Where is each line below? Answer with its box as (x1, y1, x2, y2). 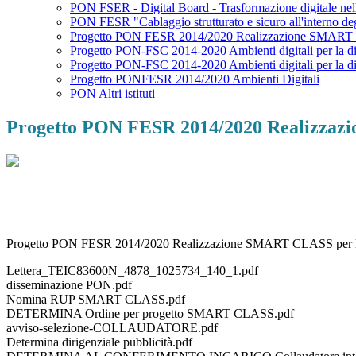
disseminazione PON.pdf (6, 278, 132, 292)
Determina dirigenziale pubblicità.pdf (6, 335, 192, 350)
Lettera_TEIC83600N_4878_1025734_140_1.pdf (6, 264, 258, 278)
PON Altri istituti (70, 87, 155, 101)
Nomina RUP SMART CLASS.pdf (6, 292, 185, 307)
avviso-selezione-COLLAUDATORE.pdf (6, 321, 218, 335)
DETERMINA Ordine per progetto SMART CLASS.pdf (6, 307, 294, 321)
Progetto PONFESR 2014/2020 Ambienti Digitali (70, 72, 319, 87)
